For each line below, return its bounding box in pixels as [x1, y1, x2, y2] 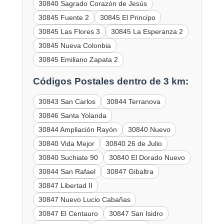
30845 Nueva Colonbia [38, 41, 111, 50]
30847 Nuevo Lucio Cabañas [38, 195, 130, 203]
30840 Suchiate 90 [38, 153, 98, 161]
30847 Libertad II [38, 181, 92, 189]
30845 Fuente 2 [38, 13, 89, 22]
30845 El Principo [99, 13, 155, 22]
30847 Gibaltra [106, 167, 153, 175]
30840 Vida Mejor [38, 139, 94, 147]
